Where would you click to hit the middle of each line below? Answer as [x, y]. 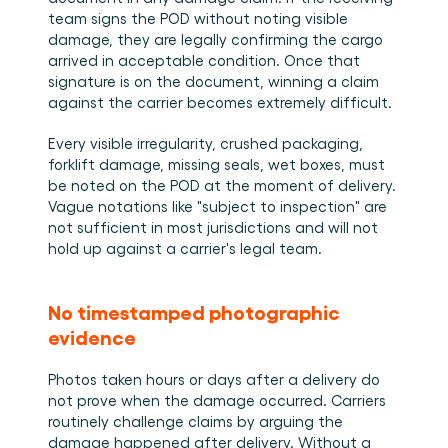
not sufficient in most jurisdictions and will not [213, 227]
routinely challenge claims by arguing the [195, 421]
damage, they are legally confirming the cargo [215, 39]
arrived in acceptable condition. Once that [204, 60]
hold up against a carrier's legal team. [185, 248]
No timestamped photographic [194, 311]
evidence [92, 336]
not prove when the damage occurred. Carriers [217, 400]
